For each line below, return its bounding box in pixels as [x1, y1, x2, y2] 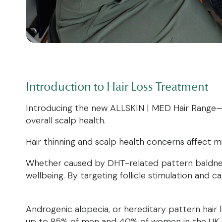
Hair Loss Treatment [107, 79, 208, 94]
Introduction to [26, 79, 107, 94]
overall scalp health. [26, 114, 106, 126]
